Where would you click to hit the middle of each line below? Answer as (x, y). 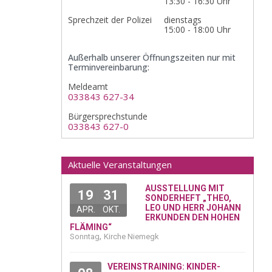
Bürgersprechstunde (108, 117)
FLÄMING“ (91, 227)
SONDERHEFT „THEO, (188, 198)
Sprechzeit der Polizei (110, 20)
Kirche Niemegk (131, 237)
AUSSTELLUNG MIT (185, 189)
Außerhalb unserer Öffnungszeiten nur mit (152, 58)
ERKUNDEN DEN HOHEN (192, 218)
